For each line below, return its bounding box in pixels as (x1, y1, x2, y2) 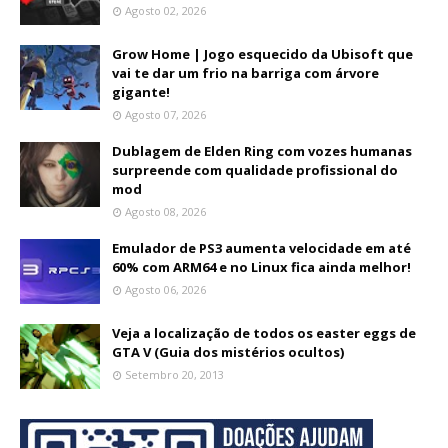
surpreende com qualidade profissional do (112, 160, 398, 179)
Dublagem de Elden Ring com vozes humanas (112, 141, 412, 160)
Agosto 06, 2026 (125, 281, 206, 297)
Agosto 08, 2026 (125, 203, 206, 219)
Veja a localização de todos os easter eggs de (112, 323, 416, 342)
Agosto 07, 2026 (125, 106, 206, 122)
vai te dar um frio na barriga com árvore (112, 63, 379, 82)
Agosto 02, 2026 (125, 2, 206, 18)
